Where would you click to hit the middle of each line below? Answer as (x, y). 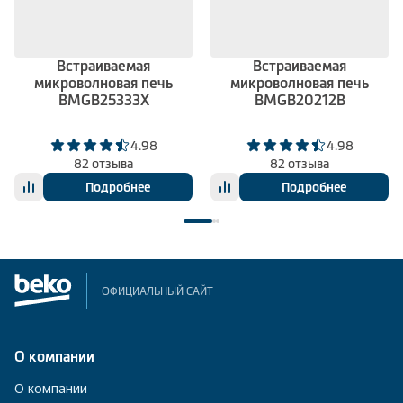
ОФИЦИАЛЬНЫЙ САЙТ (157, 291)
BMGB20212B (300, 99)
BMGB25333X (103, 99)
